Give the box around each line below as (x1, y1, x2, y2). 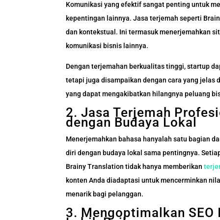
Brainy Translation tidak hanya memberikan (66, 163, 204, 171)
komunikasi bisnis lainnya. (66, 42, 149, 50)
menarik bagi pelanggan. (66, 190, 144, 198)
